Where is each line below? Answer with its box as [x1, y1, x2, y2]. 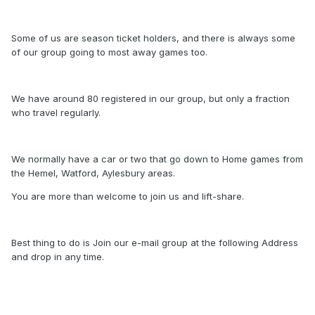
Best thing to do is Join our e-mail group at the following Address [11, 237, 298, 249]
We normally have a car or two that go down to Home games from [11, 153, 303, 165]
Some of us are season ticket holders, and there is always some [11, 32, 295, 44]
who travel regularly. [11, 107, 101, 119]
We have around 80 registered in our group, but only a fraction [11, 93, 290, 105]
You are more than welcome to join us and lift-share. [11, 191, 244, 202]
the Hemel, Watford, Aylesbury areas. [11, 167, 175, 179]
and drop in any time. [11, 251, 104, 263]
